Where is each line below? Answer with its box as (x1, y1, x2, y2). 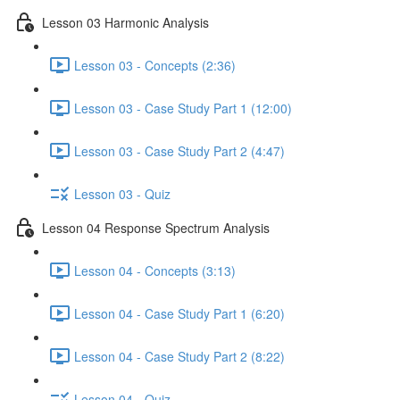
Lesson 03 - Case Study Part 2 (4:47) (74, 141, 285, 160)
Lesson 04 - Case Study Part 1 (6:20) (74, 304, 285, 322)
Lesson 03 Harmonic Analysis (42, 12, 209, 31)
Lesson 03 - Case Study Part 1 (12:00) (74, 98, 292, 117)
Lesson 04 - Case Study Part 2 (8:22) (74, 346, 285, 365)
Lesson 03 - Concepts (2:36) (74, 55, 236, 74)
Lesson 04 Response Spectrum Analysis (42, 218, 270, 237)
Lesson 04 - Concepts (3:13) (74, 261, 236, 279)
